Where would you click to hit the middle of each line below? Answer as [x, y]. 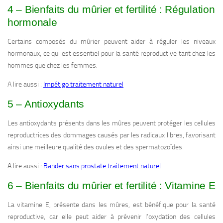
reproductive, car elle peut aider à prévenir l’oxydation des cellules [111, 217]
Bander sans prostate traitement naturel [102, 166]
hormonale [32, 22]
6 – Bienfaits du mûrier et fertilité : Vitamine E [111, 186]
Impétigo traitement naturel [83, 85]
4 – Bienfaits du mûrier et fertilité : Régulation [111, 9]
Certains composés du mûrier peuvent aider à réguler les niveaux [111, 42]
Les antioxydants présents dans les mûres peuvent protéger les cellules [111, 123]
